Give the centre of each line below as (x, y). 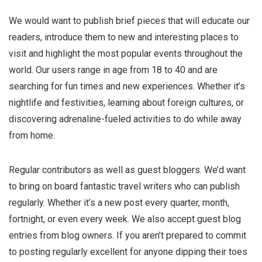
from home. (32, 135)
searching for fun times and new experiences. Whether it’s (127, 86)
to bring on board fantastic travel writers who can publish (124, 186)
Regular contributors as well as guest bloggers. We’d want (127, 170)
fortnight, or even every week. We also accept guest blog (125, 219)
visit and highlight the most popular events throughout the (126, 54)
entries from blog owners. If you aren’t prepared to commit (127, 235)
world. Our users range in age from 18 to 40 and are (113, 70)
